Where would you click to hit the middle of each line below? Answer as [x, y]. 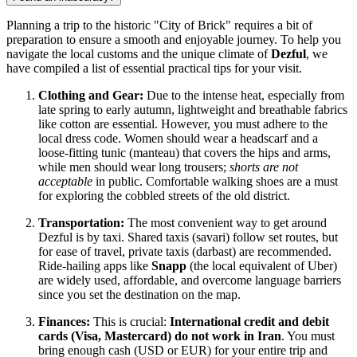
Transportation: [81, 223]
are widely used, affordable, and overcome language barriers [190, 280]
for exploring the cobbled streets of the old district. [164, 196]
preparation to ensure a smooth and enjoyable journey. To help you [174, 40]
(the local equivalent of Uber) [262, 266]
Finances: [64, 322]
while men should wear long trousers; [134, 167]
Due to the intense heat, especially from [244, 96]
